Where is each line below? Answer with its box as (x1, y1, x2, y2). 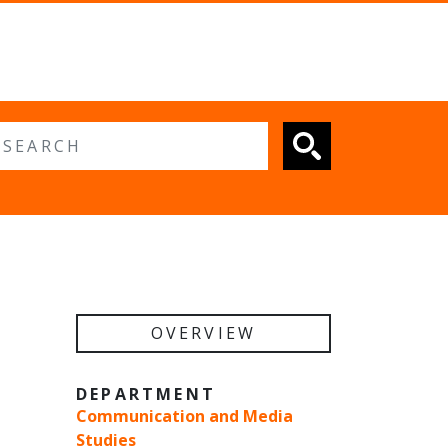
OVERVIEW (150, 322, 257, 345)
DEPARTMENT (76, 383, 216, 406)
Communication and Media (76, 405, 293, 428)
